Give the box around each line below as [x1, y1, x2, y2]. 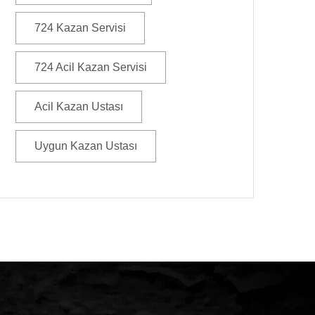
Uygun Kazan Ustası [34, 140, 137, 152]
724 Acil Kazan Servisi [34, 61, 147, 73]
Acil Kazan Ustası [34, 101, 123, 112]
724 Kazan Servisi [34, 22, 126, 34]
